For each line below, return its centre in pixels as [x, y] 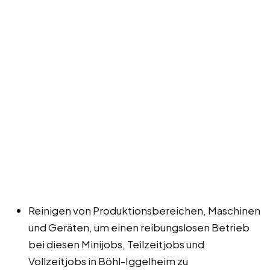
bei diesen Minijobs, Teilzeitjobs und [116, 244]
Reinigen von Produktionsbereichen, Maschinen [144, 210]
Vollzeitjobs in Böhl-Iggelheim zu [108, 261]
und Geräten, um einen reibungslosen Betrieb [139, 227]
